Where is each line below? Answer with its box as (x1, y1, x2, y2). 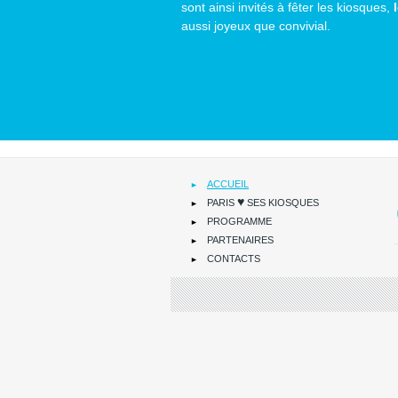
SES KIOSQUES (244, 197, 319, 208)
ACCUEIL (207, 179, 249, 189)
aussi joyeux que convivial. (181, 19, 330, 34)
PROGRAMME (207, 216, 272, 227)
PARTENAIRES (207, 235, 274, 245)
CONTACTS (207, 253, 260, 264)
